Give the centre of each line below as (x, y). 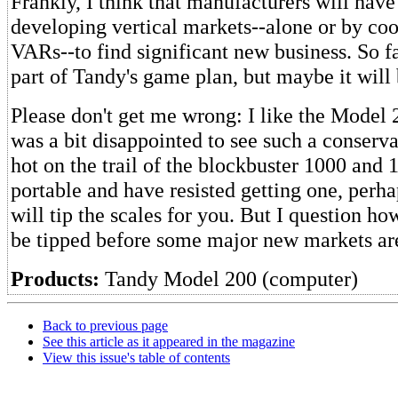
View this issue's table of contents (136, 358)
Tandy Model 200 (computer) (229, 279)
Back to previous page (105, 326)
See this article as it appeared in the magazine (169, 342)
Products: (55, 279)
